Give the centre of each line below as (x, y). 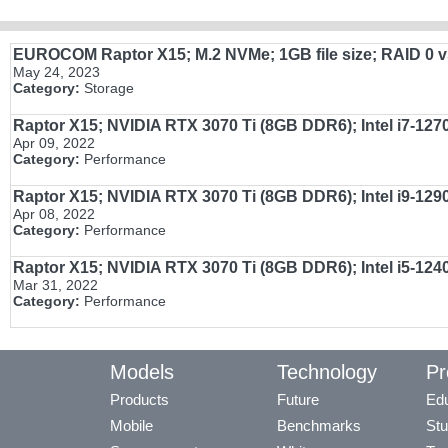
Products (139, 400)
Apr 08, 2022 (54, 214)
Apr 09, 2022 (54, 143)
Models (142, 372)
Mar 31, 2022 (55, 285)
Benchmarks (319, 426)
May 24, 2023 (56, 72)
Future (298, 400)
